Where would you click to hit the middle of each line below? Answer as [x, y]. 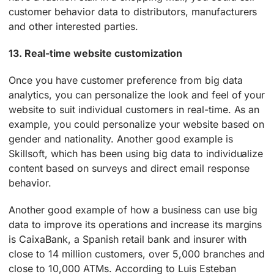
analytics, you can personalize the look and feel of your [137, 94]
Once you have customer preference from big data [126, 80]
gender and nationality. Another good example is [121, 139]
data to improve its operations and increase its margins [135, 224]
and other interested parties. [73, 26]
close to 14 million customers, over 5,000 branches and [137, 254]
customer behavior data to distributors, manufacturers [133, 11]
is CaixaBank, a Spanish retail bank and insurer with [128, 239]
